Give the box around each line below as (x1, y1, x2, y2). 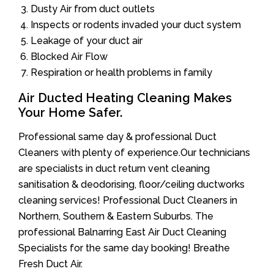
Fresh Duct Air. (18, 258, 83, 270)
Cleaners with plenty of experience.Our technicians (18, 147, 250, 159)
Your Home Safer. (18, 105, 122, 120)
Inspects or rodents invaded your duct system (31, 19, 241, 31)
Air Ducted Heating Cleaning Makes (18, 91, 232, 106)
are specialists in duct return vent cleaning (18, 163, 210, 175)
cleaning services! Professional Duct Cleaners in (18, 194, 237, 207)
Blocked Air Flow (31, 51, 108, 63)
